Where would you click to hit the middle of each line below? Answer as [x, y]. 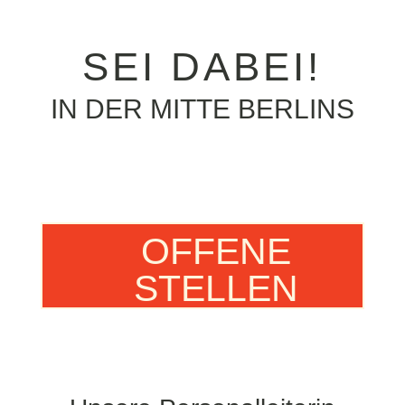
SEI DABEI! [202, 66]
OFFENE [216, 251]
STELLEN [216, 288]
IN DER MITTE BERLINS [202, 109]
